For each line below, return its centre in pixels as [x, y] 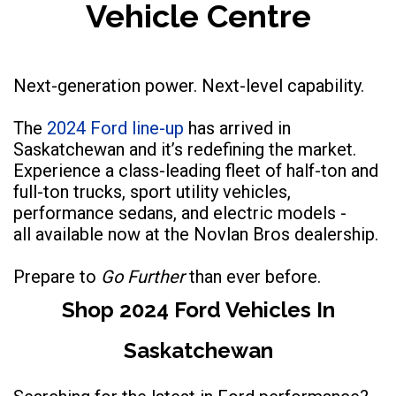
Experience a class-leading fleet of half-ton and [196, 170]
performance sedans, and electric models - [180, 213]
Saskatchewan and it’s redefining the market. [185, 149]
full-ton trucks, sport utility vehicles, [152, 191]
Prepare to [57, 276]
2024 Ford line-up [115, 128]
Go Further [145, 276]
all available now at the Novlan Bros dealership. [196, 234]
